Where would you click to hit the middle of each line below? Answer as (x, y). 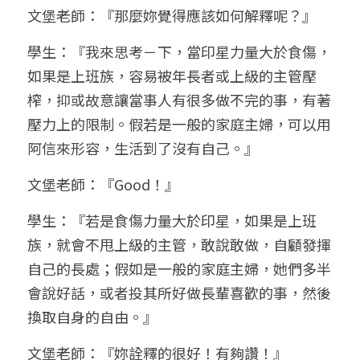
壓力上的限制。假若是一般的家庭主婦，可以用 (179, 123)
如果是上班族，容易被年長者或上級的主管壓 (172, 75)
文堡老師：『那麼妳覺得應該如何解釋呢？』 (172, 15)
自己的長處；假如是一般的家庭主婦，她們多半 (179, 268)
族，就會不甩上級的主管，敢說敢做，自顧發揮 (179, 244)
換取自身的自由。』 (92, 316)
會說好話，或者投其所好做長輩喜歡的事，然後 (179, 292)
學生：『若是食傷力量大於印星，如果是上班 (172, 220)
